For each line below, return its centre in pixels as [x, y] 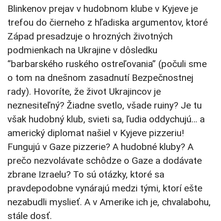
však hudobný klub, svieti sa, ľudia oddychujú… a [106, 119]
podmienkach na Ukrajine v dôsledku [82, 50]
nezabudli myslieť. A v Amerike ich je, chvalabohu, [109, 202]
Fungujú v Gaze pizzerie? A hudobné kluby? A [100, 147]
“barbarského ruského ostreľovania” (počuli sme [107, 64]
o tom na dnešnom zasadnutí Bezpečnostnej [100, 78]
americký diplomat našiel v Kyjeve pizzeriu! [96, 133]
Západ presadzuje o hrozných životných [90, 37]
